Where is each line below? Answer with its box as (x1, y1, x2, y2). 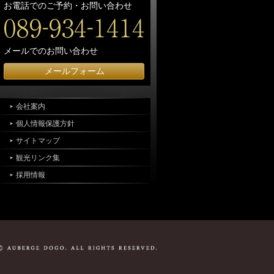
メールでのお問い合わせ (4, 46, 98, 56)
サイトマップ (16, 136, 60, 145)
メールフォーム (45, 66, 105, 76)
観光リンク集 (16, 154, 60, 162)
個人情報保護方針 (16, 119, 75, 128)
